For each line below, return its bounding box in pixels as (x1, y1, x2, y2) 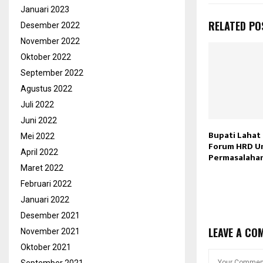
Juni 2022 (21, 116, 57, 125)
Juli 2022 (21, 100, 54, 109)
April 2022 (21, 147, 58, 157)
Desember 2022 (21, 21, 80, 30)
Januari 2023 (21, 5, 69, 14)
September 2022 (21, 68, 83, 77)
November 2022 (21, 36, 80, 46)
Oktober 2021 (21, 242, 71, 252)
